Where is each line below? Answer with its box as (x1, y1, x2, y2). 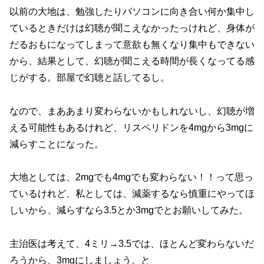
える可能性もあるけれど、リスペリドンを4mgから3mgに (9, 122, 253, 133)
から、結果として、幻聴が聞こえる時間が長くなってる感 (9, 55, 255, 66)
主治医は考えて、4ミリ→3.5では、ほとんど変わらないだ (9, 239, 254, 249)
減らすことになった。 (9, 138, 104, 149)
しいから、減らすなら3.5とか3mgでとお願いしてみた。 (9, 205, 248, 216)
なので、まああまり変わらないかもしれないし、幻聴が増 (9, 105, 255, 116)
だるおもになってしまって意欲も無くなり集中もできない (9, 39, 255, 49)
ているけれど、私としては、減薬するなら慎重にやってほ (9, 189, 255, 199)
